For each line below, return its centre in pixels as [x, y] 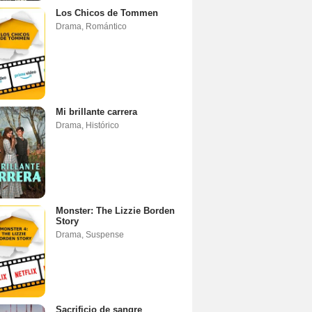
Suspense [105, 234]
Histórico [102, 125]
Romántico [106, 26]
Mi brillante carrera [96, 111]
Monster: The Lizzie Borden [115, 210]
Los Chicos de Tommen [107, 13]
